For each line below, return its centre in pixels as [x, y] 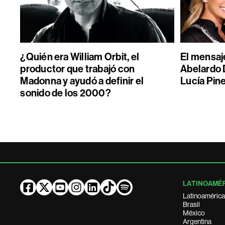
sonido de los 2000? [66, 93]
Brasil [192, 204]
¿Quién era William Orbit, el [80, 57]
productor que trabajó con [78, 69]
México [194, 213]
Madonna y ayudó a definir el [82, 81]
